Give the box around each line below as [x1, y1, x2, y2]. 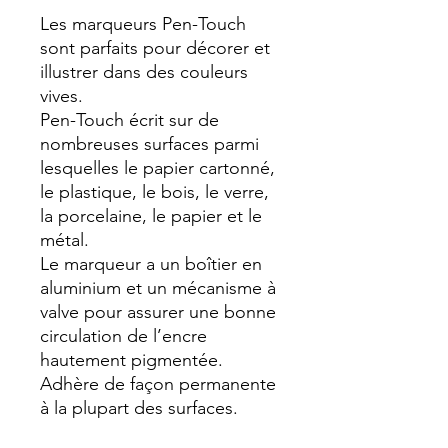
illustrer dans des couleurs [40, 61, 248, 84]
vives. [40, 85, 83, 108]
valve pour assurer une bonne [40, 301, 276, 324]
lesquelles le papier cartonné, [40, 157, 275, 180]
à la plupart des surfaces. [40, 397, 238, 420]
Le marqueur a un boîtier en [40, 253, 262, 276]
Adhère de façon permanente [40, 373, 276, 396]
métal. [40, 229, 94, 252]
